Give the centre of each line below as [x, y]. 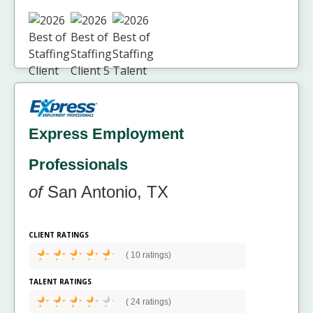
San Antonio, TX [105, 191]
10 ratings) [150, 255]
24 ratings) [150, 301]
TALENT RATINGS [60, 281]
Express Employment [106, 133]
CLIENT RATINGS [59, 234]
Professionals [78, 164]
